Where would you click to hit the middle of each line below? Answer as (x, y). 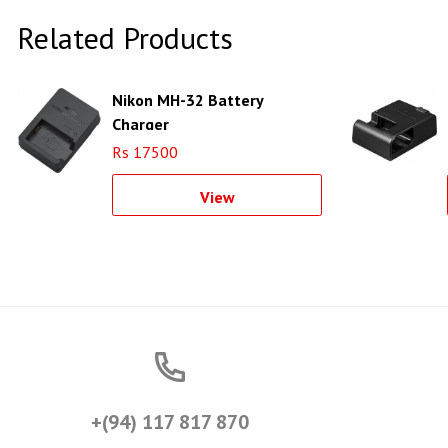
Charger (140, 124)
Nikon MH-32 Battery (187, 100)
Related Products (125, 37)
